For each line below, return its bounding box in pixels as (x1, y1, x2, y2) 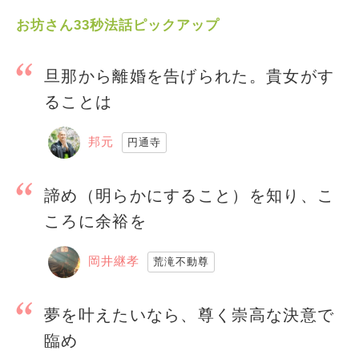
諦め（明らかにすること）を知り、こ (44, 187, 335, 204)
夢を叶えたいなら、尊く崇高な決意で (44, 306, 335, 324)
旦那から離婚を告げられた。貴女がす (44, 67, 335, 85)
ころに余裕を (44, 212, 147, 230)
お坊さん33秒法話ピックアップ (16, 18, 220, 33)
